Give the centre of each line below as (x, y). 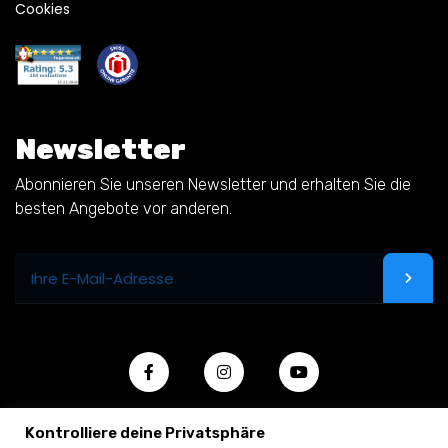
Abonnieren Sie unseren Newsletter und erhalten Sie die (213, 184)
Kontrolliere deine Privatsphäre (145, 433)
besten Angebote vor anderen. (123, 208)
